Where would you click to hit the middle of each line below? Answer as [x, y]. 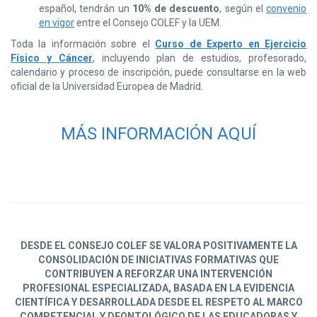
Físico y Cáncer [52, 58]
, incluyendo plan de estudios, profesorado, [200, 58]
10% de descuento [176, 8]
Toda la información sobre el [83, 44]
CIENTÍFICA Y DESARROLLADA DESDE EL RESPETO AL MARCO [158, 302]
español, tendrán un [86, 8]
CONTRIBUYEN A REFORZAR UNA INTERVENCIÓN [158, 273]
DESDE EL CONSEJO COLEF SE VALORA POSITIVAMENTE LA [158, 245]
